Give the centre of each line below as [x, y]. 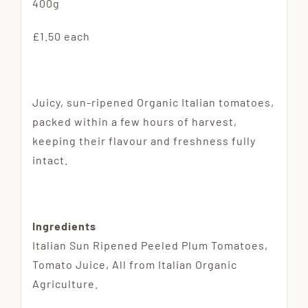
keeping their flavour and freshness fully [144, 141]
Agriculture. [65, 284]
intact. [50, 160]
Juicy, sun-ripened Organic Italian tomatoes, [153, 102]
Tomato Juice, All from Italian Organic [134, 265]
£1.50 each [61, 36]
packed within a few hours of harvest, [134, 122]
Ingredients [64, 226]
